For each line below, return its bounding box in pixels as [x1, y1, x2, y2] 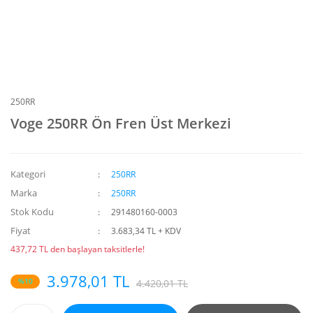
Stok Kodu [10, 205, 54, 218]
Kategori [10, 168, 45, 180]
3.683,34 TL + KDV [111, 225, 182, 237]
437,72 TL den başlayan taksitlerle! [10, 243, 145, 255]
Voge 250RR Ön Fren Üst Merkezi [10, 114, 231, 133]
